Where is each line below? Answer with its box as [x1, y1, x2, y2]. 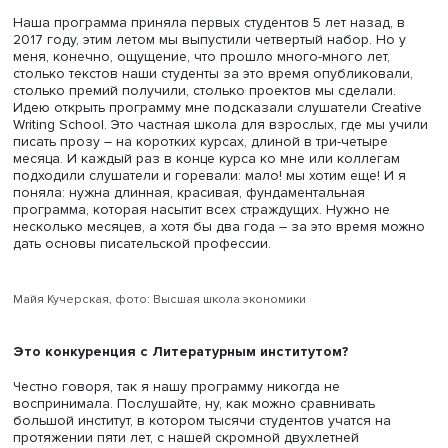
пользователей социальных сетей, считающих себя [14, 12, 406, 32]
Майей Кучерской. [294, 51, 430, 71]
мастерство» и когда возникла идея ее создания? [14, 110, 421, 130]
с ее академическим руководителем [14, 51, 295, 71]
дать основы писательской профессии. [14, 403, 312, 424]
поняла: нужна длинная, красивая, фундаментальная [14, 345, 420, 365]
